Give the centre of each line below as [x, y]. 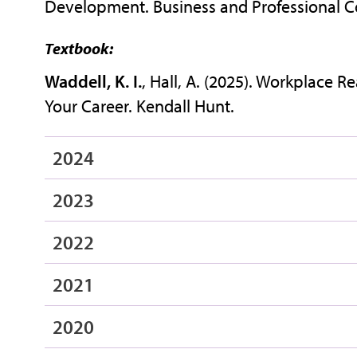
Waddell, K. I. [93, 81]
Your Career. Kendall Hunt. [139, 106]
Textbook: [78, 48]
